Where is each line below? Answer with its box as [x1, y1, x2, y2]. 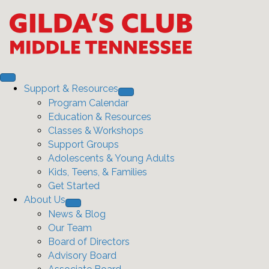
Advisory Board [48, 250, 116, 261]
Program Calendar [48, 97, 128, 109]
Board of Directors [48, 236, 130, 247]
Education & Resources [48, 111, 151, 122]
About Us [24, 194, 65, 205]
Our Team [48, 222, 92, 234]
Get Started [48, 180, 100, 192]
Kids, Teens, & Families [48, 166, 147, 178]
